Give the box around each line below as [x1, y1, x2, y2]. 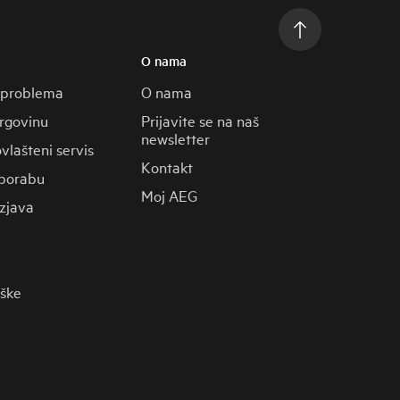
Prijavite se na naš [141, 110, 260, 131]
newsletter [141, 128, 211, 149]
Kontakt [141, 156, 194, 178]
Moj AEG [141, 185, 198, 206]
